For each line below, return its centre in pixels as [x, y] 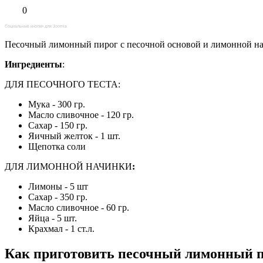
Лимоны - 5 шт [58, 186]
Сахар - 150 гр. [58, 125]
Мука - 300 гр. [57, 104]
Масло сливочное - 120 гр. [81, 114]
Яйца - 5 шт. [53, 218]
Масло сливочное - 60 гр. [79, 207]
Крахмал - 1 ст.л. [61, 228]
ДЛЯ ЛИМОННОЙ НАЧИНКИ [68, 166]
